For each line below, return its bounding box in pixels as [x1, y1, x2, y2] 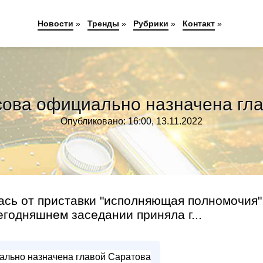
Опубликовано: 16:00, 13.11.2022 [60, 116, 203, 126]
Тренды [87, 19, 119, 28]
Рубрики [133, 19, 168, 28]
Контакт [182, 19, 215, 28]
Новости [37, 19, 73, 28]
